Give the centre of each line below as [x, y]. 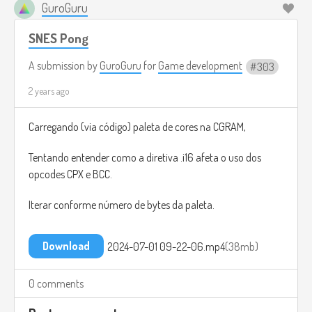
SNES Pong [58, 38]
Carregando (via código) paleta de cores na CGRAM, [137, 127]
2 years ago [49, 91]
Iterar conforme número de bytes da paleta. [122, 205]
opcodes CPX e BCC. [70, 174]
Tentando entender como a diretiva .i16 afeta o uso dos [145, 158]
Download [66, 246]
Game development [200, 65]
